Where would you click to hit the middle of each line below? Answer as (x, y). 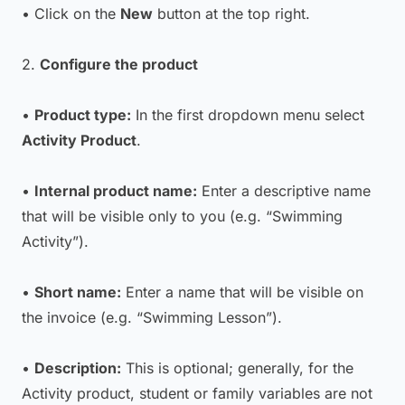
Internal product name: (116, 191)
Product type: (83, 115)
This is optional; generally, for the (237, 368)
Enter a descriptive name (284, 191)
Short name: (78, 292)
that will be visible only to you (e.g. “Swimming (182, 216)
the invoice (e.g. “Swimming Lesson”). (152, 317)
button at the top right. (231, 14)
